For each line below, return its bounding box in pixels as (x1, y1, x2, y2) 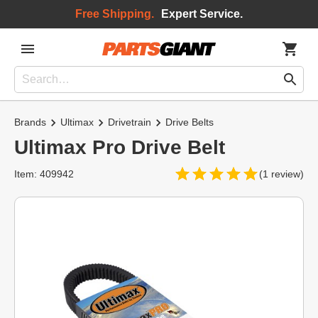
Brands (14, 116, 46, 128)
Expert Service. (161, 8, 243, 20)
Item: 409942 (14, 168, 74, 180)
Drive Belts (165, 116, 214, 128)
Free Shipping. (75, 8, 154, 20)
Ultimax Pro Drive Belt (14, 136, 225, 158)
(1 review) (259, 168, 304, 180)
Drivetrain (108, 116, 151, 128)
